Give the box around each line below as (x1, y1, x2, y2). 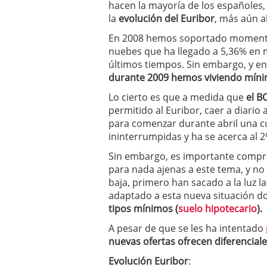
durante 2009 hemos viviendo (108, 71, 242, 84)
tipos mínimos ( (108, 202, 178, 215)
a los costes (170, 2, 216, 14)
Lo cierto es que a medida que (108, 91, 246, 104)
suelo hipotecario (178, 202, 257, 215)
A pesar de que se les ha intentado (108, 222, 266, 235)
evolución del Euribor (119, 12, 215, 25)
